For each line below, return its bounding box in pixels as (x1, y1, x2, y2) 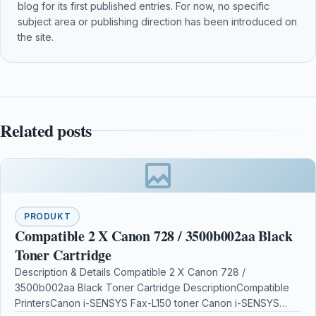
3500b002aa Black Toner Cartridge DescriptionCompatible (15, 281, 289, 293)
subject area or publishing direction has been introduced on (18, 15, 297, 28)
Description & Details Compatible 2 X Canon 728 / (15, 265, 245, 278)
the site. (18, 30, 54, 43)
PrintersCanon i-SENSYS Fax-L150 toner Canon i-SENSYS (15, 296, 279, 309)
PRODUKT (24, 210, 71, 221)
